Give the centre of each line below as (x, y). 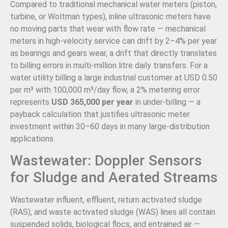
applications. (33, 138)
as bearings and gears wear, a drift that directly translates (113, 53)
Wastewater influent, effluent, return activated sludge (106, 200)
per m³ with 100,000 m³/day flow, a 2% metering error (105, 90)
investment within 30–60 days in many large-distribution (110, 126)
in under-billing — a (167, 102)
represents (31, 102)
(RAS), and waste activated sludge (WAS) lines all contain (113, 212)
